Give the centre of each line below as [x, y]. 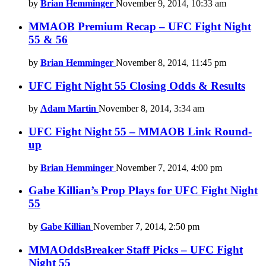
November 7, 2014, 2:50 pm [146, 227]
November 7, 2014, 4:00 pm [169, 167]
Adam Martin [68, 109]
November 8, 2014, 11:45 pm [171, 62]
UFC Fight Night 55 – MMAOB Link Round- [140, 131]
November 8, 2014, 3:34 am [151, 109]
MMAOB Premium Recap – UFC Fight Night [140, 27]
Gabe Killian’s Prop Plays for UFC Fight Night [143, 191]
